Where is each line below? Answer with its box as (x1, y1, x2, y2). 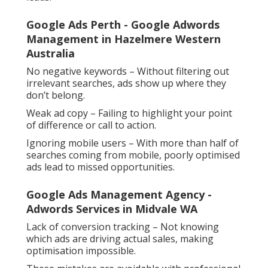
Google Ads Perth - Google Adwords (26, 17, 220, 32)
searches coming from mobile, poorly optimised (26, 148, 240, 162)
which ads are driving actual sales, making (26, 232, 214, 246)
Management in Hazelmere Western (26, 32, 221, 47)
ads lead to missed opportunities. (26, 160, 175, 174)
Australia (26, 46, 75, 61)
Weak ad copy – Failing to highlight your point (26, 106, 232, 120)
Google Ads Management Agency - (26, 187, 212, 202)
